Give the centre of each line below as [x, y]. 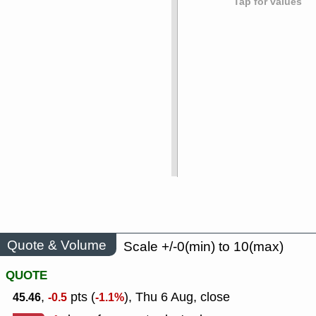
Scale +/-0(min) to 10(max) [203, 247]
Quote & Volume [57, 245]
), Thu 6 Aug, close [177, 297]
